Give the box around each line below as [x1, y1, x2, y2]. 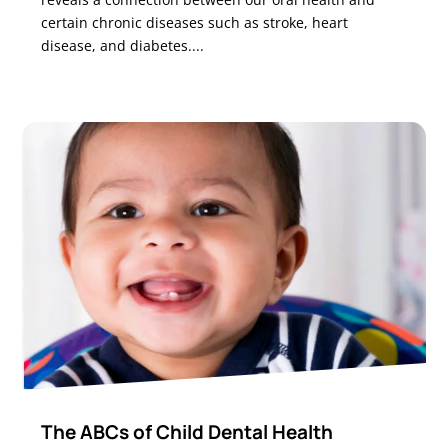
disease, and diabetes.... [41, 35, 205, 55]
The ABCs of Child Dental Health [41, 418, 334, 445]
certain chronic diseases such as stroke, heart [41, 12, 349, 32]
